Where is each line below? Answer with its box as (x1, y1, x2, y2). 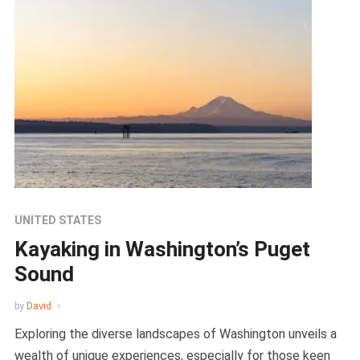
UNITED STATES (14, 214, 101, 227)
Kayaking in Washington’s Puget (14, 237, 310, 261)
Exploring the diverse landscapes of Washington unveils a (14, 326, 337, 342)
